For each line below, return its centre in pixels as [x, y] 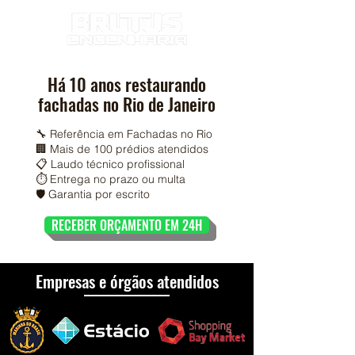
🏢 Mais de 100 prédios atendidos [122, 149]
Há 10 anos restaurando [127, 84]
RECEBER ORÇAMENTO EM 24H [127, 225]
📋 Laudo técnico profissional [110, 164]
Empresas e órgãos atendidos [127, 281]
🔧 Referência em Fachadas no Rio [124, 134]
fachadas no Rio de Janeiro [127, 104]
